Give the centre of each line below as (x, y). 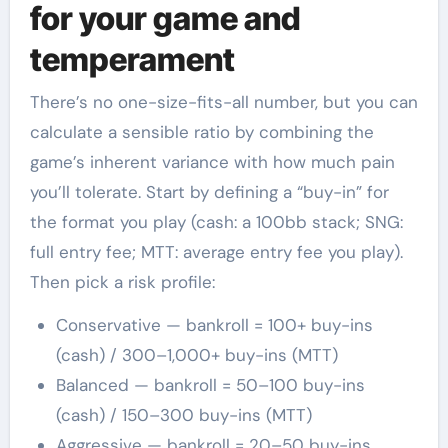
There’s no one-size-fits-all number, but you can (223, 101)
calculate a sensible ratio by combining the (201, 131)
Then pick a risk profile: (122, 281)
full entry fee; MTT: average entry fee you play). (216, 251)
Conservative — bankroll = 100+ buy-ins (214, 324)
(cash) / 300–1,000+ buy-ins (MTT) (196, 354)
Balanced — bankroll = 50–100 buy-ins (210, 384)
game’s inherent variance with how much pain (212, 161)
